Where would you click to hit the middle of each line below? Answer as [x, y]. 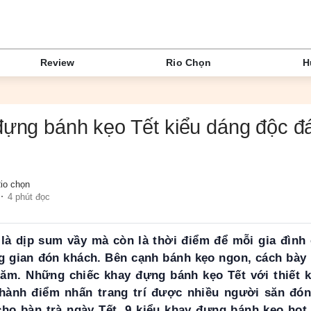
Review [58, 63]
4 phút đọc [29, 196]
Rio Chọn [189, 63]
